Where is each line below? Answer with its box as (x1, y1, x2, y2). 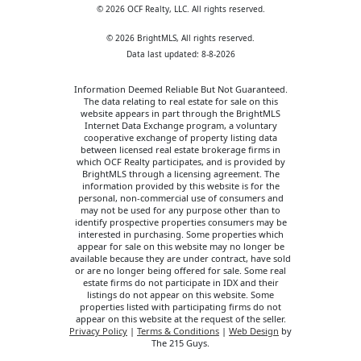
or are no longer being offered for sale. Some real (75, 264, 286, 277)
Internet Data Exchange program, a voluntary (84, 119, 277, 132)
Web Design (229, 325, 279, 338)
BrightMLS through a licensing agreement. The (81, 168, 280, 180)
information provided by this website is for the (81, 180, 280, 193)
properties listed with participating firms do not (80, 301, 281, 313)
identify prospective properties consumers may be (74, 216, 287, 229)
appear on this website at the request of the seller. (75, 313, 286, 326)
